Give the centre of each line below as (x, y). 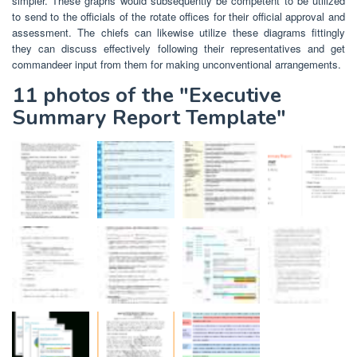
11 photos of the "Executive (147, 95)
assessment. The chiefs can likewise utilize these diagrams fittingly (178, 32)
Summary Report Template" (149, 117)
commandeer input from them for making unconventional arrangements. (177, 64)
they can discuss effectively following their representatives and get (178, 48)
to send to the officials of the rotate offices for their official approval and (178, 16)
